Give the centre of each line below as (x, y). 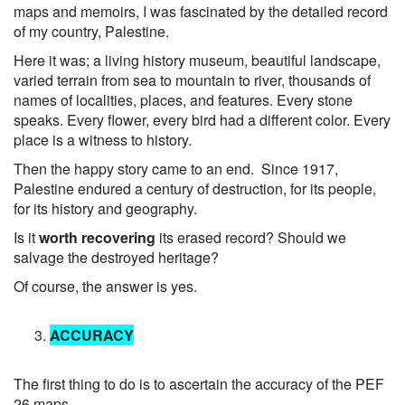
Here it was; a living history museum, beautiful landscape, (197, 60)
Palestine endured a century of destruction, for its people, (195, 188)
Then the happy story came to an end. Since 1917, (176, 169)
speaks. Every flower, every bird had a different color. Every (202, 120)
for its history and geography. (105, 208)
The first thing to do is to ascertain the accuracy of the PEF (199, 384)
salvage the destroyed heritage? (116, 257)
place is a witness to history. (103, 140)
